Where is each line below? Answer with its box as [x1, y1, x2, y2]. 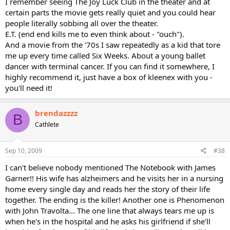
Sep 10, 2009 [5, 146, 42, 155]
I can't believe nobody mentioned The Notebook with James [5, 162, 216, 172]
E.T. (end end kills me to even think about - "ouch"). [5, 28, 184, 39]
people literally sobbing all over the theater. [5, 17, 158, 28]
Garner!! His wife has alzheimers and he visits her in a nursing [5, 173, 223, 183]
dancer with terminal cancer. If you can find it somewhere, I [5, 61, 215, 71]
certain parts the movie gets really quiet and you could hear [5, 7, 216, 17]
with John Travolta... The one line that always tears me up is [5, 205, 214, 216]
